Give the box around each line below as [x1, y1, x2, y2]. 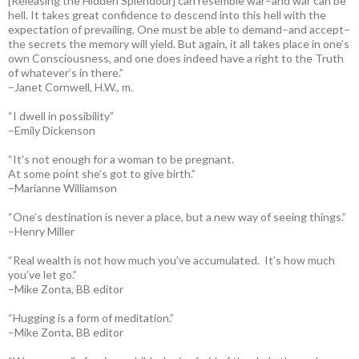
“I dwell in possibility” [8, 108, 114, 123]
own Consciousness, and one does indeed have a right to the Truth [8, 50, 344, 65]
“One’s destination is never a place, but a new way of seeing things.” [8, 209, 346, 224]
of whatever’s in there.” [8, 65, 123, 79]
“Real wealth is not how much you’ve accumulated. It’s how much [8, 252, 335, 267]
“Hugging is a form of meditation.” [8, 310, 174, 325]
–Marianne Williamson [8, 180, 117, 195]
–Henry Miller [8, 224, 75, 238]
